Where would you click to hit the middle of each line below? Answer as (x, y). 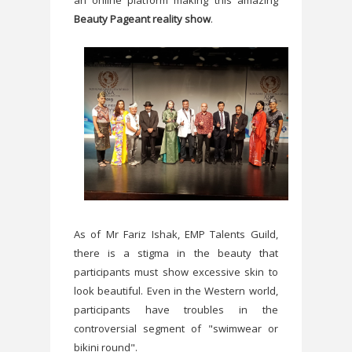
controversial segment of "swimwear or (176, 329)
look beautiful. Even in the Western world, (176, 291)
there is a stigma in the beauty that (176, 253)
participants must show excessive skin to (176, 272)
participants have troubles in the (176, 310)
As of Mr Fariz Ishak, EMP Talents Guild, (176, 235)
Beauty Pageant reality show (142, 19)
